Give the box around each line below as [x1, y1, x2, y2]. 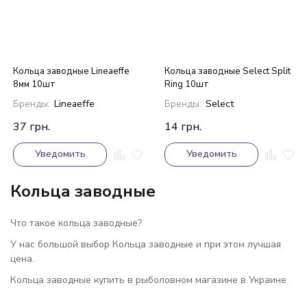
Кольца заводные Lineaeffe [13, 65, 130, 77]
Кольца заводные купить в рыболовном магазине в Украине [10, 273, 286, 286]
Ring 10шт [164, 78, 209, 90]
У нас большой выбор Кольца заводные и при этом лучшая [10, 238, 281, 251]
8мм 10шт [13, 78, 56, 90]
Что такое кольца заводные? [10, 217, 142, 230]
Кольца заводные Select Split [164, 65, 291, 77]
